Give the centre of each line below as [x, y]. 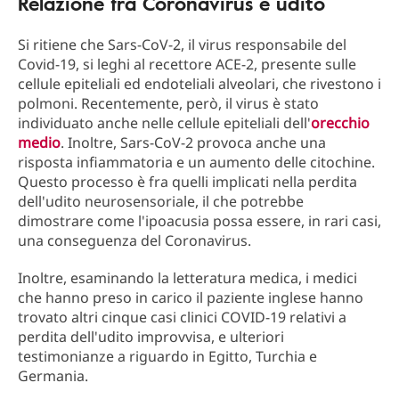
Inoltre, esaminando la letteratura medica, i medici [187, 278]
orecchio [340, 123]
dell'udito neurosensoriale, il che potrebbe [161, 201]
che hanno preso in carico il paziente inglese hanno [191, 297]
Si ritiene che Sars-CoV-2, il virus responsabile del [182, 45]
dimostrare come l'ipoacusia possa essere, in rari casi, [199, 221]
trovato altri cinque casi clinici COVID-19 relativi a [182, 317]
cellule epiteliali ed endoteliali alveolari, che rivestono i [199, 84]
